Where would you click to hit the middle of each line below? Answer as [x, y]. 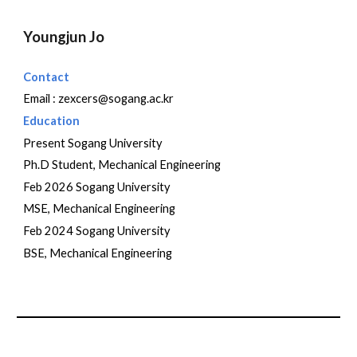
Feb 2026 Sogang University [97, 186]
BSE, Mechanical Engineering [98, 253]
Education [52, 120]
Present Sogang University [93, 143]
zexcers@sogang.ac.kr [116, 99]
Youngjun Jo [64, 36]
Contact [47, 76]
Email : [41, 99]
